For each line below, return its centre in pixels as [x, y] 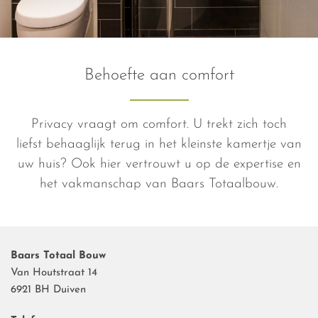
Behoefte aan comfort [159, 76]
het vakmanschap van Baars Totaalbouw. [159, 184]
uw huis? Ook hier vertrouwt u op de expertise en [159, 164]
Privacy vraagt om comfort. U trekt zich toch [159, 125]
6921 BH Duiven [48, 290]
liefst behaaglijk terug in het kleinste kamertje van [159, 144]
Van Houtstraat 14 [54, 273]
